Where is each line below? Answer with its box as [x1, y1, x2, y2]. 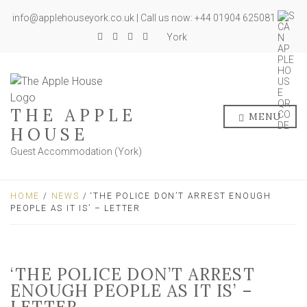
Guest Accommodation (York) [10, 146, 142, 157]
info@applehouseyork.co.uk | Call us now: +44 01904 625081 [12, 12, 278, 24]
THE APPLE [10, 105, 136, 126]
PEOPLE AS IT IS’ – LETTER [10, 204, 141, 213]
